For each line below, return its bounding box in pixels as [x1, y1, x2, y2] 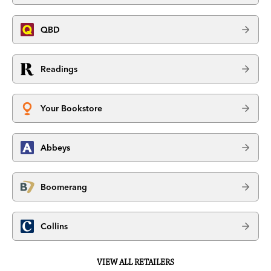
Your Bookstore [41, 102, 102, 114]
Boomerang [41, 181, 87, 192]
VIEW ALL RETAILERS [97, 258, 174, 268]
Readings [41, 63, 77, 74]
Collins [41, 220, 68, 232]
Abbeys [41, 142, 70, 153]
